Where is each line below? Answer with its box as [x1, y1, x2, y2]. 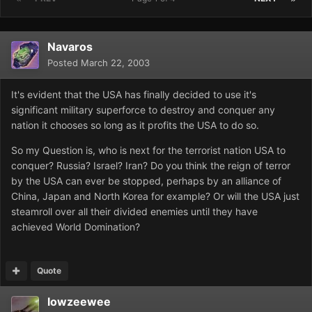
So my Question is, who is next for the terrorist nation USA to [11, 144, 286, 157]
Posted [47, 57, 81, 69]
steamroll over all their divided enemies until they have [11, 205, 258, 218]
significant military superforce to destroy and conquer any [11, 104, 275, 116]
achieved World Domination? [11, 221, 140, 233]
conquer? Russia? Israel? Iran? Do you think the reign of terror [11, 159, 290, 172]
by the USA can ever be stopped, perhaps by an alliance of [11, 175, 281, 187]
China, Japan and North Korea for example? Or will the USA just [11, 190, 299, 203]
